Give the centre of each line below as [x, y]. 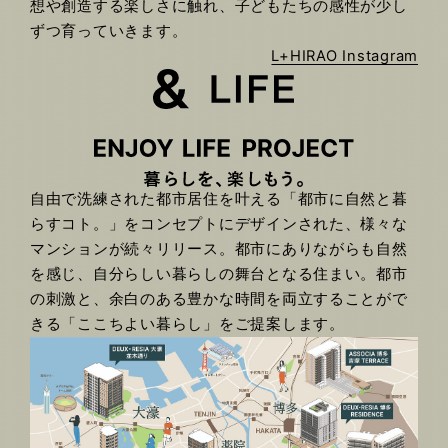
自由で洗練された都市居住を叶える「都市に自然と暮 [219, 199]
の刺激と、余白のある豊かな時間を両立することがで [219, 299]
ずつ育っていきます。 [109, 31]
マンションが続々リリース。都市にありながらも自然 [219, 249]
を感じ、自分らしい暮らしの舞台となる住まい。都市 [219, 274]
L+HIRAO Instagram [344, 56]
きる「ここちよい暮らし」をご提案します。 [187, 324]
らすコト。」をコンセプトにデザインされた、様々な [219, 224]
